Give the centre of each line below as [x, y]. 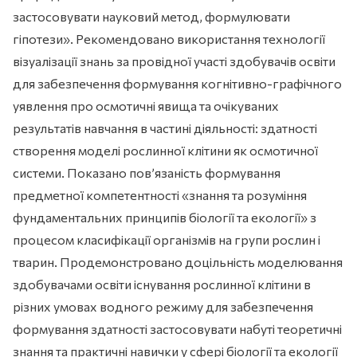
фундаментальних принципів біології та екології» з [165, 218]
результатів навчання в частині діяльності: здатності [165, 128]
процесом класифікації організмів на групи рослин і [167, 240]
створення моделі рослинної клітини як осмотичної [165, 151]
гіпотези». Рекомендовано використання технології [169, 39]
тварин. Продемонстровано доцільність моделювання [178, 262]
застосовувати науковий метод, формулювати [151, 17]
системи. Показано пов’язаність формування [147, 173]
